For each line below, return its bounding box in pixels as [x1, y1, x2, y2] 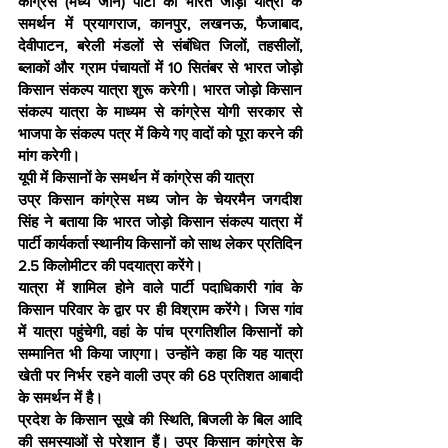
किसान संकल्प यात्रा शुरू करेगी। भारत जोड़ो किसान [18, 81, 302, 99]
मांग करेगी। [18, 147, 80, 165]
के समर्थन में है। [18, 389, 103, 407]
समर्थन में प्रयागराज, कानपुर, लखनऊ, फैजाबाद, [18, 15, 302, 33]
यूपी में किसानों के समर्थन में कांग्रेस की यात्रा [18, 169, 253, 187]
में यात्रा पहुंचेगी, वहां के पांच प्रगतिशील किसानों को [18, 323, 302, 341]
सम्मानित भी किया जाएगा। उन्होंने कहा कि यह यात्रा [18, 345, 302, 363]
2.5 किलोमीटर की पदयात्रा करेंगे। [18, 257, 203, 275]
